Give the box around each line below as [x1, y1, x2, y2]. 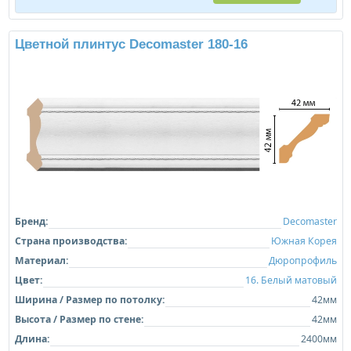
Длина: [14, 332, 49, 346]
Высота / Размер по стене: [14, 313, 143, 326]
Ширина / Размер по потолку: [14, 293, 165, 306]
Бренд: [14, 215, 48, 228]
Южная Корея [270, 234, 337, 248]
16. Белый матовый [244, 273, 337, 287]
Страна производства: [14, 234, 127, 248]
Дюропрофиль [268, 254, 337, 267]
